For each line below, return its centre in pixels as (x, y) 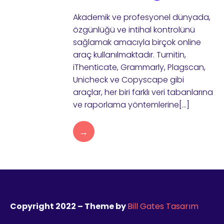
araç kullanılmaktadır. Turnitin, (129, 55)
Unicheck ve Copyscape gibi (128, 80)
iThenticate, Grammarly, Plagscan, (139, 67)
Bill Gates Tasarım (163, 206)
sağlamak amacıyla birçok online (137, 42)
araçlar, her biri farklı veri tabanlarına (143, 92)
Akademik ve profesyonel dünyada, (141, 17)
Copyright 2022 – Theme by (69, 206)
